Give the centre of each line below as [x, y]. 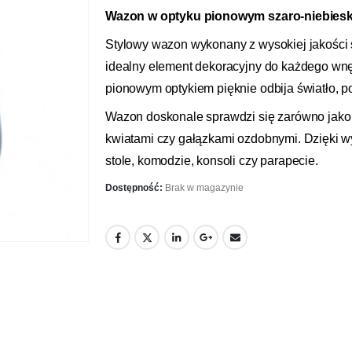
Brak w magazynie [204, 187]
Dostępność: [135, 187]
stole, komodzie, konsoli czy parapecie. [212, 160]
